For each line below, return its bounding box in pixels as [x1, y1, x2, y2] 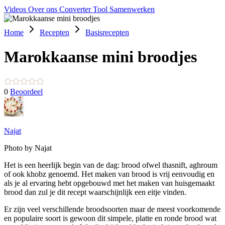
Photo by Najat [4, 143, 52, 152]
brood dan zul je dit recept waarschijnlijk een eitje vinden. [4, 187, 186, 196]
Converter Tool [59, 5, 109, 14]
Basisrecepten [85, 28, 129, 37]
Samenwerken [109, 5, 155, 14]
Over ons [28, 5, 59, 14]
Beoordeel [10, 87, 43, 96]
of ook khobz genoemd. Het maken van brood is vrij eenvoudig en [4, 169, 214, 178]
